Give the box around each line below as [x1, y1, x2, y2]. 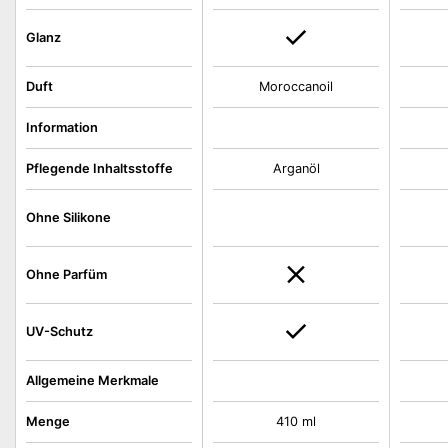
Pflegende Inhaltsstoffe [26, 161, 173, 176]
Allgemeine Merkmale [26, 373, 159, 388]
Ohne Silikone [26, 210, 111, 225]
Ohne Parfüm [26, 267, 107, 282]
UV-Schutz [26, 324, 93, 339]
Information [26, 120, 98, 135]
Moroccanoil [259, 79, 334, 94]
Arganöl [272, 161, 320, 176]
